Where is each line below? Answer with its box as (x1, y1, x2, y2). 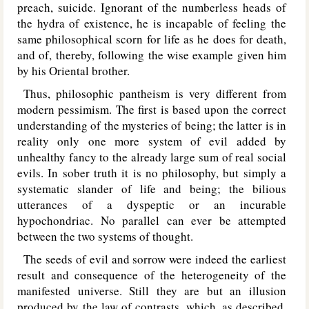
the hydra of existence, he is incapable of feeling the (17, 15, 286, 31)
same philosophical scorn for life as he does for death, (17, 31, 286, 47)
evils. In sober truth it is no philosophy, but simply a (17, 165, 286, 181)
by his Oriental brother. (17, 63, 130, 79)
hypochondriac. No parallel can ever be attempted (17, 212, 286, 228)
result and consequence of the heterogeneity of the (17, 267, 286, 283)
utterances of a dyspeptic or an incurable (17, 197, 286, 212)
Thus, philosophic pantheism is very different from (17, 86, 286, 101)
